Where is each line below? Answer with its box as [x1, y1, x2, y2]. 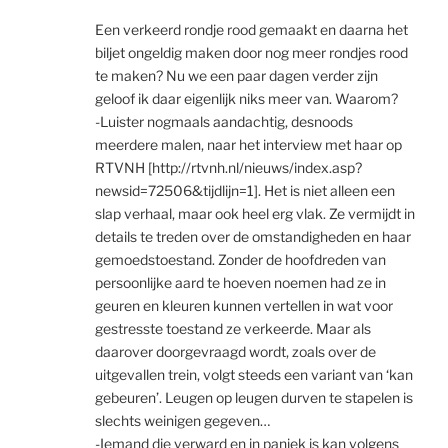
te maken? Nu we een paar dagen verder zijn [95, 66, 378, 84]
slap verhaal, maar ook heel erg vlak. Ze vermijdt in [95, 204, 415, 222]
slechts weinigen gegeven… [95, 411, 270, 429]
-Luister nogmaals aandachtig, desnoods [95, 112, 353, 130]
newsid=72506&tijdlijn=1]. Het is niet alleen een [95, 181, 395, 199]
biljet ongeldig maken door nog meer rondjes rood [95, 43, 408, 61]
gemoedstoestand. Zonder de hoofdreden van [95, 250, 386, 268]
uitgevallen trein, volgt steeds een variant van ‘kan [95, 365, 413, 383]
